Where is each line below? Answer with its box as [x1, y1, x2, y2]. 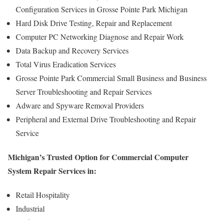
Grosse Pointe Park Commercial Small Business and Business [16, 72, 207, 83]
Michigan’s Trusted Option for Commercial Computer [8, 151, 189, 163]
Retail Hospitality [16, 190, 70, 200]
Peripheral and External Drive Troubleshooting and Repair [16, 113, 196, 124]
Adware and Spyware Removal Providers [16, 100, 144, 110]
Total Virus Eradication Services [16, 58, 116, 69]
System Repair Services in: [8, 165, 96, 176]
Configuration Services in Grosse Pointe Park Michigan [16, 3, 188, 14]
